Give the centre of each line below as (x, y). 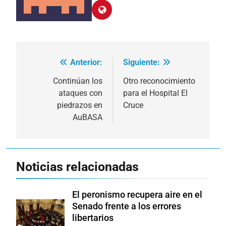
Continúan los (78, 81)
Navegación (58, 65)
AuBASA (88, 118)
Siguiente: (142, 63)
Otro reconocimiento (159, 81)
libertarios (93, 218)
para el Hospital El (155, 93)
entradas (50, 102)
